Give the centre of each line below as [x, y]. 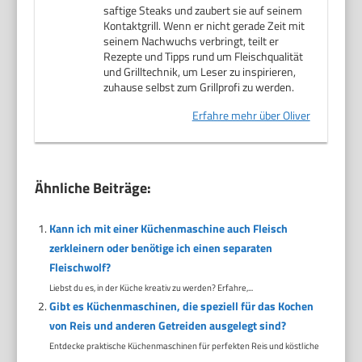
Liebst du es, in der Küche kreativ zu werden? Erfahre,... [151, 287]
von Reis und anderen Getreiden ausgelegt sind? [167, 325]
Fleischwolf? [80, 267]
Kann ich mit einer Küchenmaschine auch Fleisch [168, 228]
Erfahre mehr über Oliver [251, 115]
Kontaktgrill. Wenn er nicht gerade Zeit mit [204, 25]
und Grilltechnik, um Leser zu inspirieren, [200, 71]
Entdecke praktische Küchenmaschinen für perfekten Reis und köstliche [184, 345]
